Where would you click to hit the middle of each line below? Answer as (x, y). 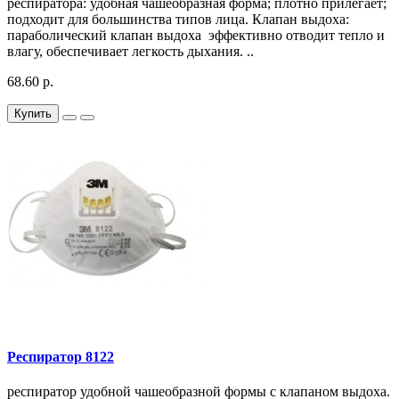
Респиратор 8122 (61, 356)
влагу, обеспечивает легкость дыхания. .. (130, 52)
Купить (33, 114)
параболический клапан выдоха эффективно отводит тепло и (196, 36)
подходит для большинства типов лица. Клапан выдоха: (178, 20)
